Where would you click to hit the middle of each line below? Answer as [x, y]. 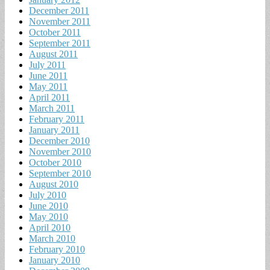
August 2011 [53, 54]
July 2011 [47, 64]
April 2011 [49, 97]
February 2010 [57, 249]
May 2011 [48, 86]
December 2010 [59, 140]
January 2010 [55, 260]
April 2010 [50, 227]
